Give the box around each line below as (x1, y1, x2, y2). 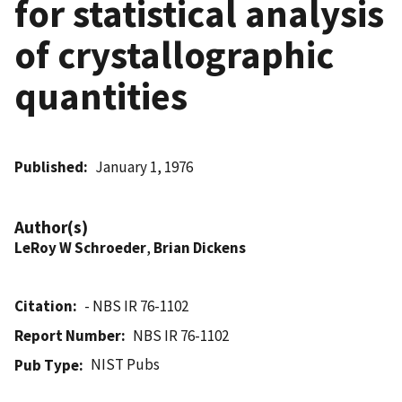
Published (14, 156, 83, 177)
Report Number (14, 325, 121, 345)
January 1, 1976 (95, 156, 194, 177)
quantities (14, 71, 188, 120)
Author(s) (14, 215, 88, 238)
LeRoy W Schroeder (14, 237, 146, 258)
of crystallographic (14, 30, 334, 79)
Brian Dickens (153, 237, 246, 258)
